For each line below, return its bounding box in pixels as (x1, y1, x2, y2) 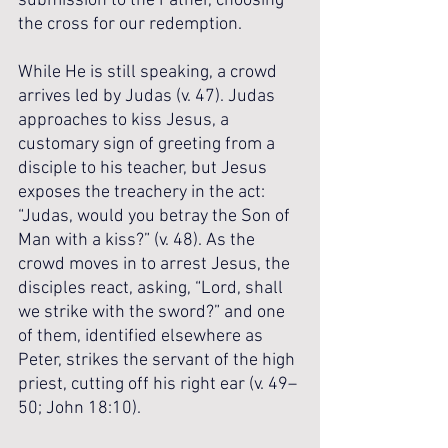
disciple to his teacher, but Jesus (18, 158, 271, 179)
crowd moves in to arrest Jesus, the (18, 254, 294, 275)
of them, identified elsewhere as (18, 326, 267, 347)
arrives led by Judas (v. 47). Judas (18, 86, 279, 107)
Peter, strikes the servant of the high (18, 350, 299, 371)
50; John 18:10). (18, 398, 145, 419)
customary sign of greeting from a (18, 134, 279, 155)
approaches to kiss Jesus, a (18, 110, 233, 131)
